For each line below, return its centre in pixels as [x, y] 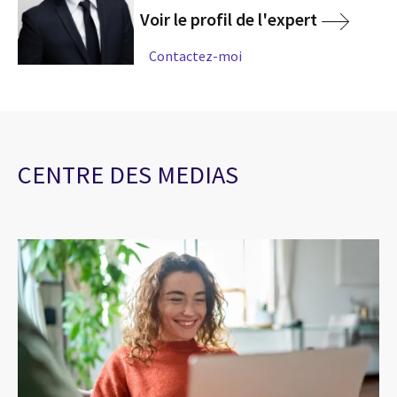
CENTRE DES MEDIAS [128, 174]
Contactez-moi [196, 55]
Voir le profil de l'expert [229, 19]
